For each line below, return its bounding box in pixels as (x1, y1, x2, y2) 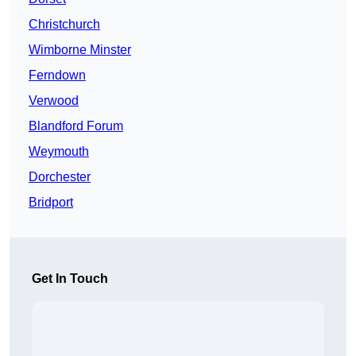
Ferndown (29, 68, 86, 83)
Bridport (29, 195, 73, 210)
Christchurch (29, 17, 100, 32)
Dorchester (29, 170, 91, 184)
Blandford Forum (29, 119, 123, 133)
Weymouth (29, 145, 89, 159)
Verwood (29, 94, 79, 108)
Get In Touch (32, 272, 108, 286)
